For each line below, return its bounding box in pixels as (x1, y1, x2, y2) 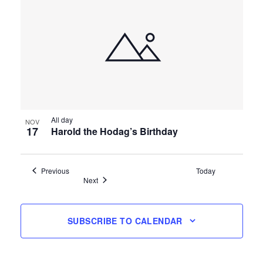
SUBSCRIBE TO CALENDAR (68, 215, 183, 227)
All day (50, 114, 73, 124)
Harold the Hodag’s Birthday (50, 124, 178, 138)
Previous (41, 165, 70, 176)
